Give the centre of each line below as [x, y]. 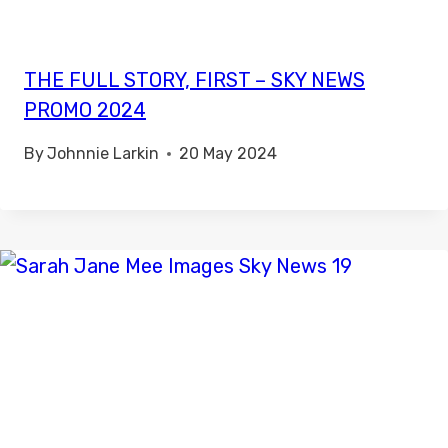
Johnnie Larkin [103, 154]
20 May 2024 [228, 154]
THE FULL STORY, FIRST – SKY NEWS [194, 80]
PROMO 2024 [85, 110]
